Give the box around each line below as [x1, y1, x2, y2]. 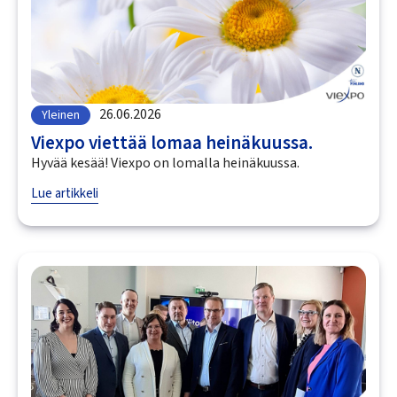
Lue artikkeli [31, 184, 98, 204]
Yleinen [42, 106, 80, 125]
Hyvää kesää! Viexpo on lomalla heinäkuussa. [31, 153, 300, 174]
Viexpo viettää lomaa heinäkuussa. [31, 129, 313, 157]
